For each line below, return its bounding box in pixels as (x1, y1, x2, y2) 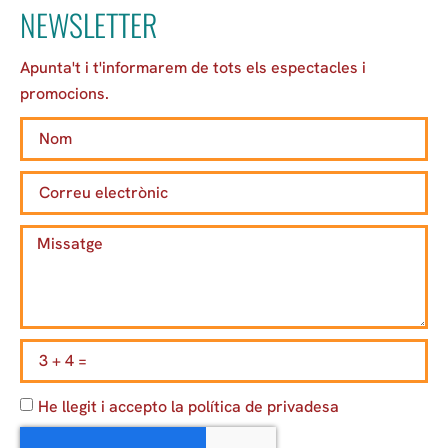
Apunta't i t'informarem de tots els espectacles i (20, 56, 366, 78)
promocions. (20, 82, 109, 104)
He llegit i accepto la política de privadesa (38, 395, 339, 417)
